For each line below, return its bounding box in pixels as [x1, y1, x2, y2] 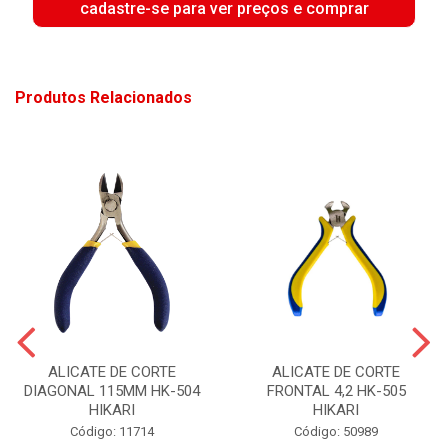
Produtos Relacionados [15, 88, 192, 107]
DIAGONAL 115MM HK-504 [24, 382, 200, 400]
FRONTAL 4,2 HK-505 [266, 382, 406, 400]
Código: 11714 [70, 424, 154, 439]
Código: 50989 [294, 424, 378, 439]
